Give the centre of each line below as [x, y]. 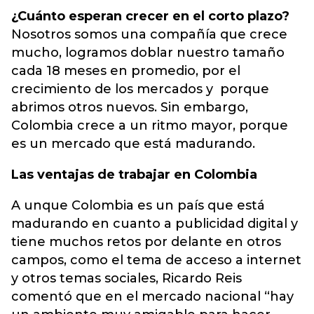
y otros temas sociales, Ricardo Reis [127, 278]
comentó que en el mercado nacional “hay [152, 296]
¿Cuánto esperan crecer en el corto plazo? [150, 16]
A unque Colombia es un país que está [138, 205]
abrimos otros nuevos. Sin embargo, [130, 107]
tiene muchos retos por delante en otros [146, 242]
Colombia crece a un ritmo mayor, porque [150, 125]
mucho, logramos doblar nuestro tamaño [148, 53]
